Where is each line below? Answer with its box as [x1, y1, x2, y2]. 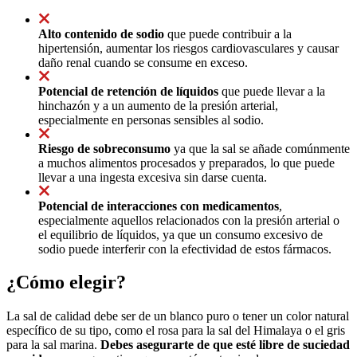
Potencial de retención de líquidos [38, 84, 218, 98]
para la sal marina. [6, 338, 100, 352]
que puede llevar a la [218, 84, 325, 98]
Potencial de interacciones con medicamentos [38, 198, 279, 213]
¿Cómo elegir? [6, 272, 126, 293]
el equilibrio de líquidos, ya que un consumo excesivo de [38, 227, 323, 241]
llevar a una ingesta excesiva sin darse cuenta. [38, 170, 267, 184]
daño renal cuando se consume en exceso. [38, 55, 248, 69]
